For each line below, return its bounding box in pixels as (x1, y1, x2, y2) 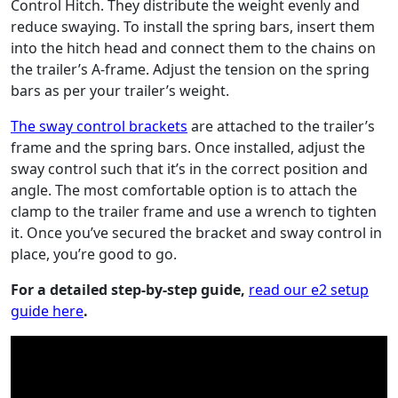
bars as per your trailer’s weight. (11, 81, 229, 100)
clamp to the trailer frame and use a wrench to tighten (11, 202, 377, 221)
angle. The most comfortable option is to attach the (11, 180, 357, 200)
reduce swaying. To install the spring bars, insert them (11, 17, 375, 36)
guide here (11, 301, 84, 321)
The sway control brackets (11, 116, 187, 136)
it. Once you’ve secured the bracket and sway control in (11, 223, 382, 243)
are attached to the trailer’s (187, 116, 375, 136)
